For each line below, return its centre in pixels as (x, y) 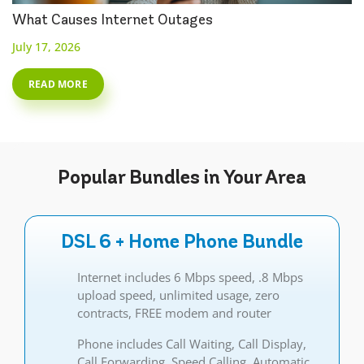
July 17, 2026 (46, 46)
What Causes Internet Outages (113, 19)
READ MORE (58, 84)
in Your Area (255, 177)
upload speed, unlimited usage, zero (178, 295)
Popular (93, 177)
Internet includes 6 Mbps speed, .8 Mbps (190, 277)
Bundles (167, 177)
